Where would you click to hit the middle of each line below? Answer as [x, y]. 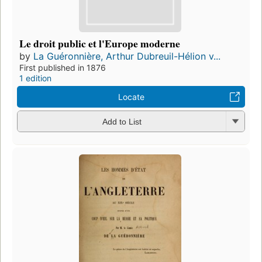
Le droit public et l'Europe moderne [100, 43]
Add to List [122, 122]
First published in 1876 [63, 67]
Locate [131, 96]
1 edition [35, 78]
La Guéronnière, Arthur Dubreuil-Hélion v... [127, 56]
